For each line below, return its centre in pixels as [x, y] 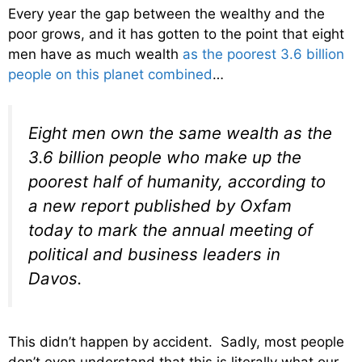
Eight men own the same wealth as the [180, 133]
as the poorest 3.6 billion [263, 54]
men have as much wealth [95, 54]
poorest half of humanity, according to [177, 182]
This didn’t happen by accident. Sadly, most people [176, 341]
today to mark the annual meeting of [170, 230]
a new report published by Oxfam [160, 206]
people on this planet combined [110, 74]
